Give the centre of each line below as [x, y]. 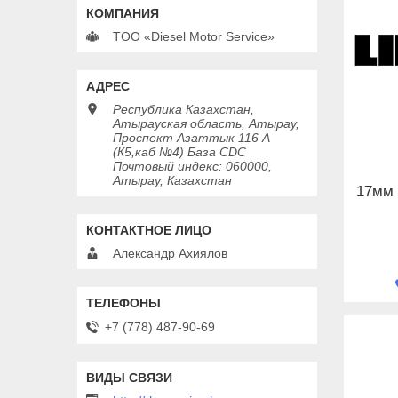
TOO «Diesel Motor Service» [194, 37]
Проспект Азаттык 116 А [191, 138]
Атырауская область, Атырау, [206, 124]
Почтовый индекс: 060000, [192, 167]
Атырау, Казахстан [172, 181]
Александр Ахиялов [170, 254]
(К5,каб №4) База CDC [179, 152]
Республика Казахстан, [183, 110]
